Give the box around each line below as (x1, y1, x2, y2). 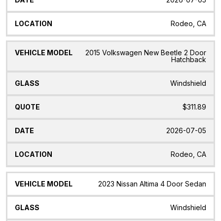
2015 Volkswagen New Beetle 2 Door (85, 48, 206, 57)
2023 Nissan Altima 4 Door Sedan (98, 180, 206, 188)
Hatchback (171, 55, 206, 64)
